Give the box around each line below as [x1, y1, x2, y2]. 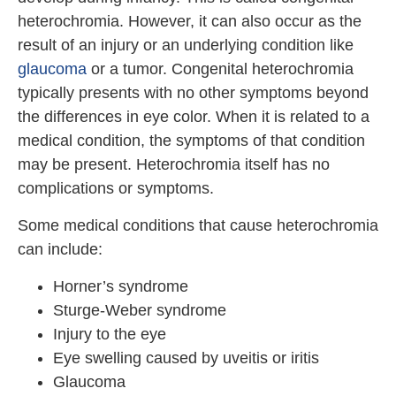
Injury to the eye [53, 325, 166, 343]
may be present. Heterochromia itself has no [18, 156, 330, 173]
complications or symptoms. [18, 179, 214, 197]
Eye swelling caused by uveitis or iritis [53, 349, 319, 367]
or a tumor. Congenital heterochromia [87, 60, 354, 78]
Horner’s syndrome [53, 278, 188, 295]
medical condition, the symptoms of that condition [18, 132, 365, 149]
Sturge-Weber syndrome [53, 301, 226, 319]
